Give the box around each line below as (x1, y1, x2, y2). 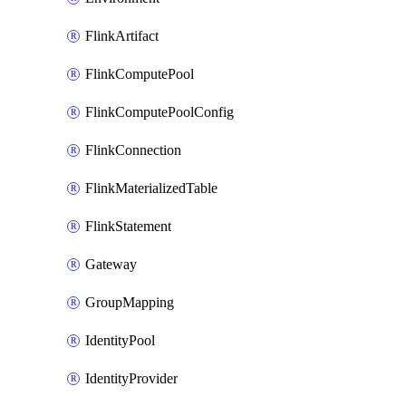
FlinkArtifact (85, 28, 159, 43)
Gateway (85, 256, 137, 272)
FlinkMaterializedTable (85, 180, 217, 196)
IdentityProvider (85, 371, 178, 386)
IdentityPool (85, 333, 155, 348)
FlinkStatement (85, 218, 171, 234)
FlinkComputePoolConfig (85, 104, 234, 120)
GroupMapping (85, 295, 174, 310)
